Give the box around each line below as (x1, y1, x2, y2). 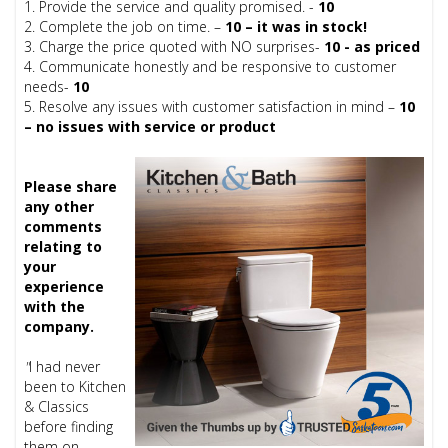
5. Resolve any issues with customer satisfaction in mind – (24, 97, 400, 117)
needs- (24, 77, 74, 97)
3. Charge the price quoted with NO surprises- (24, 37, 325, 57)
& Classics (24, 397, 90, 417)
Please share (24, 177, 118, 197)
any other (24, 197, 95, 217)
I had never (29, 357, 101, 377)
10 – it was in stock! (225, 17, 368, 37)
